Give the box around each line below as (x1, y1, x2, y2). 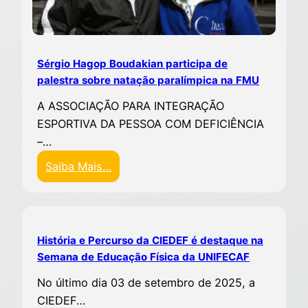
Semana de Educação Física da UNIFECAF (37, 250, 250, 263)
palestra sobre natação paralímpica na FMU (37, 73, 260, 87)
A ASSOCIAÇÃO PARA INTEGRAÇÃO (37, 99, 225, 113)
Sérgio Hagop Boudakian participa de (37, 56, 228, 70)
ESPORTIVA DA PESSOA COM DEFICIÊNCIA (37, 117, 265, 131)
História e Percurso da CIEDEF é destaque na (37, 233, 264, 247)
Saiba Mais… (45, 159, 112, 174)
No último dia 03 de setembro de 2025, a (37, 276, 256, 290)
